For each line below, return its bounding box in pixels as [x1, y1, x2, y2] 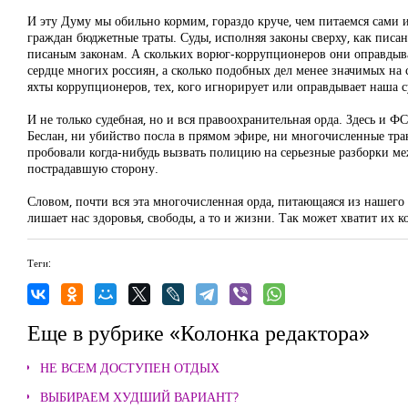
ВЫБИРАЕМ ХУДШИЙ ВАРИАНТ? [40, 388, 239, 405]
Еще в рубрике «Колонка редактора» [27, 317, 370, 347]
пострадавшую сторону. [27, 159, 158, 177]
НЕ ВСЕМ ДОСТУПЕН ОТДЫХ [40, 359, 219, 376]
